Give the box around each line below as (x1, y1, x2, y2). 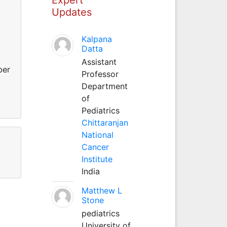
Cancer (81, 141, 109, 152)
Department (81, 81, 128, 91)
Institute (81, 154, 112, 164)
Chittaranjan (81, 117, 128, 128)
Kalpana (81, 33, 112, 44)
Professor (81, 68, 119, 79)
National (81, 129, 113, 140)
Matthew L (81, 185, 122, 196)
